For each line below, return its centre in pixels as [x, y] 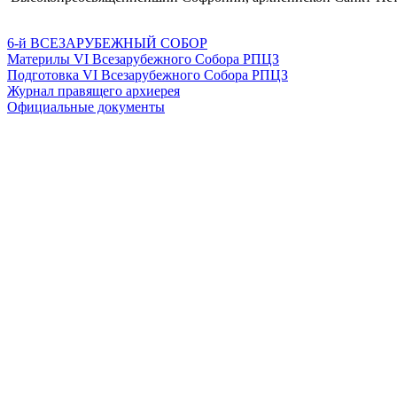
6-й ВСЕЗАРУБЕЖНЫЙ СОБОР [107, 43]
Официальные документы [86, 107]
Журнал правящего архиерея [93, 91]
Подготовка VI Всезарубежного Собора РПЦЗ [148, 75]
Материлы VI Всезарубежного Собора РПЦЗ [143, 59]
